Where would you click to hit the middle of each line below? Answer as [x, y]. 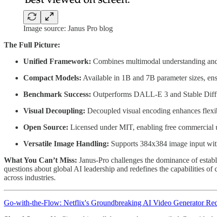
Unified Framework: [57, 62]
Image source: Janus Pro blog [68, 29]
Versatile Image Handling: [66, 144]
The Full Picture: [32, 45]
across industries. [30, 178]
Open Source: [46, 127]
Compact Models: [52, 78]
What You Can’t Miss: [41, 160]
